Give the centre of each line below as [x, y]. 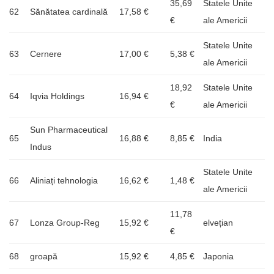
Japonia [218, 256]
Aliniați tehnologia [64, 180]
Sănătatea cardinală [69, 11]
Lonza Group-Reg [65, 222]
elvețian [218, 222]
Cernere [46, 54]
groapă [44, 256]
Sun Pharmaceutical [69, 129]
